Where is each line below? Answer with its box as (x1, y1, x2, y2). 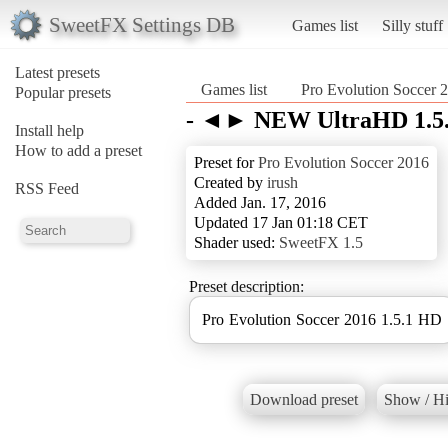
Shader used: (194, 233, 279, 251)
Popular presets (15, 83, 111, 101)
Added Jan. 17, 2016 (194, 193, 326, 211)
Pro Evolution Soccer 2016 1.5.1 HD (202, 310, 442, 328)
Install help (15, 121, 84, 139)
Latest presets (15, 63, 100, 81)
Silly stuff (381, 16, 443, 34)
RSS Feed (15, 179, 79, 197)
